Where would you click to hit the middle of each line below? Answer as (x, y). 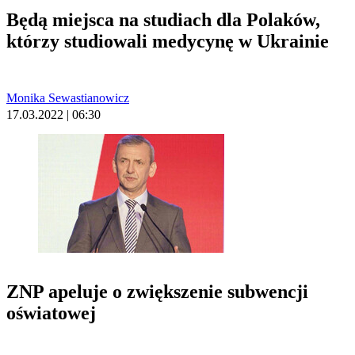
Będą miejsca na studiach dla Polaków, (163, 19)
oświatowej (51, 313)
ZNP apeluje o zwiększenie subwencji (157, 291)
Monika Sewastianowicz (68, 97)
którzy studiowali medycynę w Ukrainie (168, 41)
